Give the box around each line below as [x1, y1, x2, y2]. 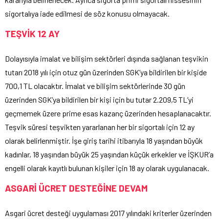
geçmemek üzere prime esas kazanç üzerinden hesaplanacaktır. [5, 109, 211, 118]
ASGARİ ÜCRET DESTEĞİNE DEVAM [5, 182, 148, 194]
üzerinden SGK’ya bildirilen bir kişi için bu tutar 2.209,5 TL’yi [5, 95, 194, 105]
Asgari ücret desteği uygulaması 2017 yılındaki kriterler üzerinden [5, 208, 212, 218]
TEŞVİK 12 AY [5, 28, 60, 40]
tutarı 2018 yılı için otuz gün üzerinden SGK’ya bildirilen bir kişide [5, 67, 207, 77]
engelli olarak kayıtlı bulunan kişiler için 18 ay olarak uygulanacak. [5, 163, 209, 173]
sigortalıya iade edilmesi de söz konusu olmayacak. [5, 9, 170, 19]
